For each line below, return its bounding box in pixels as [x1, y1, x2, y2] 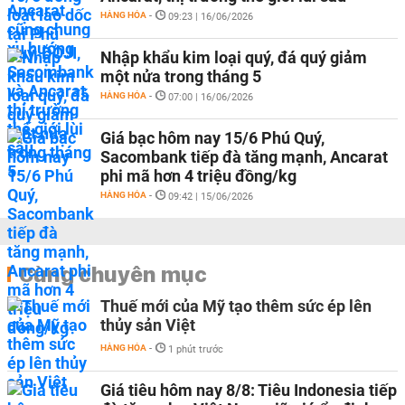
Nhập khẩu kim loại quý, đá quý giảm [100, 48, 367, 67]
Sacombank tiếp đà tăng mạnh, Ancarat [100, 147, 388, 166]
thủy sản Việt [100, 316, 195, 334]
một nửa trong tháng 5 [100, 67, 261, 86]
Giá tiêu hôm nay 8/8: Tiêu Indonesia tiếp [100, 381, 397, 400]
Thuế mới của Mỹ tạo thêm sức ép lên [100, 297, 372, 316]
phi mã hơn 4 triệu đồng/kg [100, 166, 297, 185]
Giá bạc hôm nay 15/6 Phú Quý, [100, 128, 325, 147]
